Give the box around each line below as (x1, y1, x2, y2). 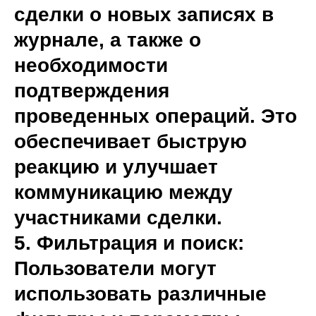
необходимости (14, 54, 168, 76)
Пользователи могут (14, 257, 217, 279)
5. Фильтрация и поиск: (14, 232, 244, 254)
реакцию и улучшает (14, 156, 218, 178)
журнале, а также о (14, 29, 201, 51)
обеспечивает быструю (14, 130, 247, 152)
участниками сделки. (14, 207, 222, 229)
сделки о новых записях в (14, 4, 274, 25)
